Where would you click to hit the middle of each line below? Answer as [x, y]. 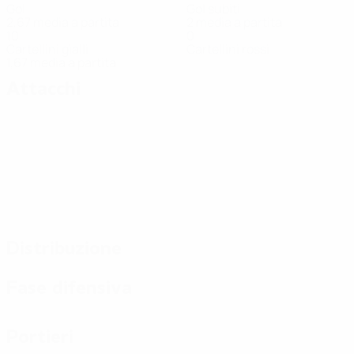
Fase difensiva [69, 288]
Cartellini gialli [47, 49]
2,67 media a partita [63, 22]
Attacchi [43, 89]
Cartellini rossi [228, 49]
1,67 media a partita [61, 62]
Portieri [40, 337]
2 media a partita [234, 22]
